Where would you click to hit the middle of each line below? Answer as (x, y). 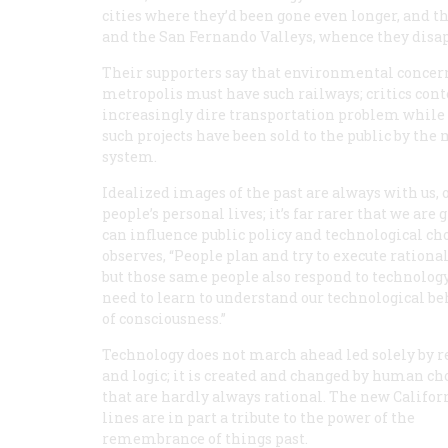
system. (129, 156)
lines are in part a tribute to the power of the (258, 417)
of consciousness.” (164, 318)
